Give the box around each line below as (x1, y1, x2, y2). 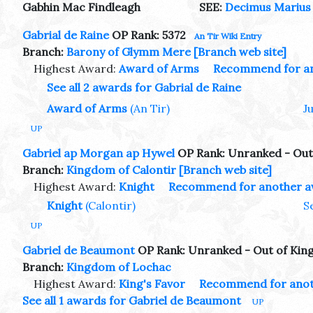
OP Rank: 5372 (109, 28, 186, 43)
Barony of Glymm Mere (66, 45, 191, 59)
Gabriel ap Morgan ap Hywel (22, 146, 175, 161)
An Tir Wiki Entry (194, 31, 261, 42)
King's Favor (119, 276, 185, 291)
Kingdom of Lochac (66, 259, 171, 274)
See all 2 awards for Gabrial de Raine (47, 80, 241, 95)
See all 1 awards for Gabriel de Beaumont (22, 293, 241, 307)
